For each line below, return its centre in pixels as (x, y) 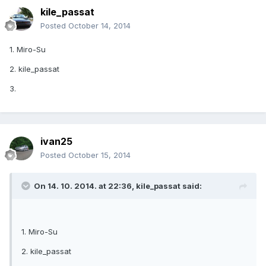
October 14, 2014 (99, 26)
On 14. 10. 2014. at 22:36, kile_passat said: (118, 186)
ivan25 (56, 142)
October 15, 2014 (99, 155)
